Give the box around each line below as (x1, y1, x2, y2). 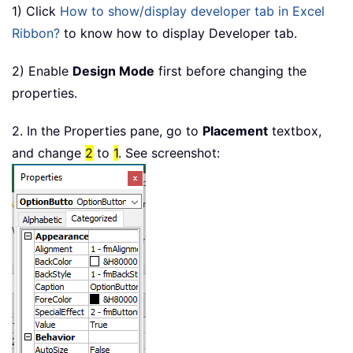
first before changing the (154, 63, 307, 80)
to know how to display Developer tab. (60, 25, 297, 42)
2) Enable (12, 63, 72, 80)
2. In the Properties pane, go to (12, 123, 203, 139)
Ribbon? (12, 25, 60, 42)
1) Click (12, 3, 60, 20)
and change (12, 145, 85, 162)
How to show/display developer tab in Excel (60, 3, 325, 20)
